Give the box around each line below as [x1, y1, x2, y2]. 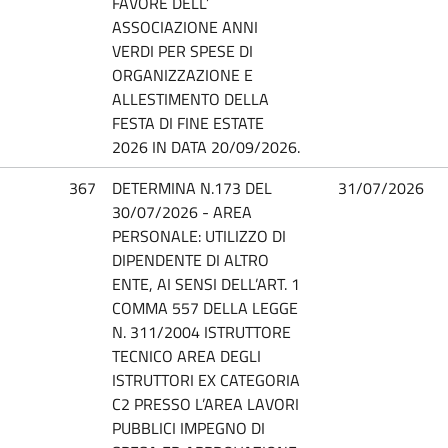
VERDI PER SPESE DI [112, 38, 253, 63]
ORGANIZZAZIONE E [112, 62, 253, 87]
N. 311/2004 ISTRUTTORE [112, 319, 291, 344]
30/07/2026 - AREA [112, 199, 252, 224]
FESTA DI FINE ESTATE [112, 110, 264, 135]
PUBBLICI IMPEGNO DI [112, 415, 265, 440]
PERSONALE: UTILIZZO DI [112, 223, 286, 248]
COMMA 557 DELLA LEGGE [112, 295, 298, 320]
